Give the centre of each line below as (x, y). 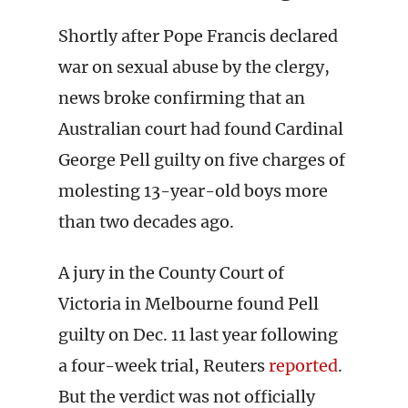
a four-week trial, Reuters (162, 366)
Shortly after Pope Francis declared (198, 36)
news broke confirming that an (182, 98)
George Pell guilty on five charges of (202, 160)
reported (301, 366)
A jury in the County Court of (171, 273)
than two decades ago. (146, 222)
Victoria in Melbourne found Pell (189, 304)
